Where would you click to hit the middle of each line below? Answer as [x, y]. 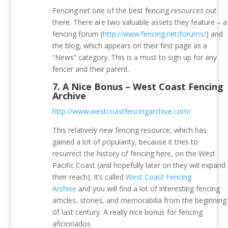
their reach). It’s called [89, 177]
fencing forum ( [78, 34]
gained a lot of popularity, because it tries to [125, 142]
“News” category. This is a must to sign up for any [135, 58]
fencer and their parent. [91, 69]
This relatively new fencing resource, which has [130, 130]
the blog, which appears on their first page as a [130, 46]
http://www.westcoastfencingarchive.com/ [122, 111]
